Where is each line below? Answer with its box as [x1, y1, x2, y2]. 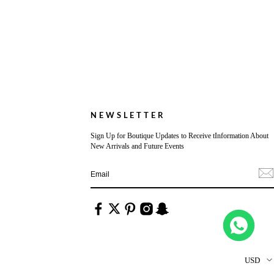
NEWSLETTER [90, 110, 166, 120]
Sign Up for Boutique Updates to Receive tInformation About [90, 131, 268, 141]
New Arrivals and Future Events [90, 142, 184, 151]
